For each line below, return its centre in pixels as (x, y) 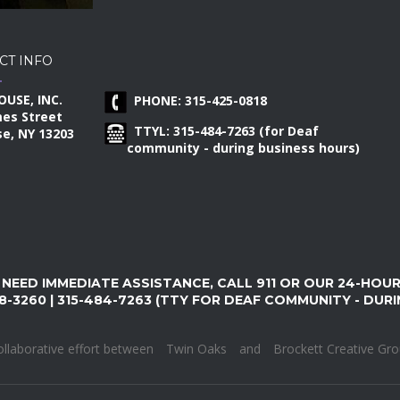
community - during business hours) (244, 148)
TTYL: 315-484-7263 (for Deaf (223, 131)
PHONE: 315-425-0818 (197, 101)
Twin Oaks (196, 349)
